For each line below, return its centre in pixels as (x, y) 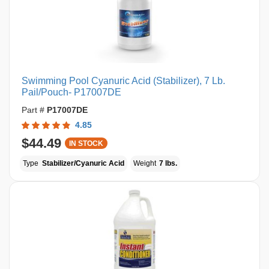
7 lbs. (168, 163)
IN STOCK (86, 144)
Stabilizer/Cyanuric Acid (83, 163)
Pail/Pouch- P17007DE (71, 92)
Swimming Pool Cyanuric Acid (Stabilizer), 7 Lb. (123, 81)
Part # (34, 110)
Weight (145, 163)
